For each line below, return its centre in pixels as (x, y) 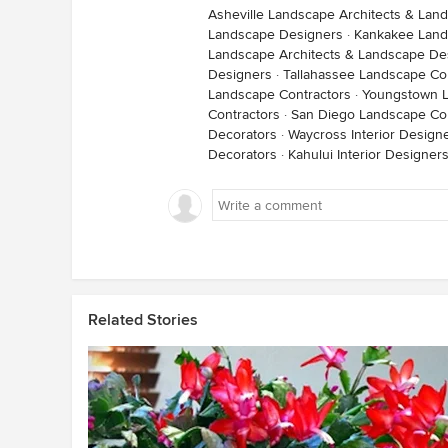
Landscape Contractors (279, 94)
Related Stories (143, 320)
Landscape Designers (275, 34)
